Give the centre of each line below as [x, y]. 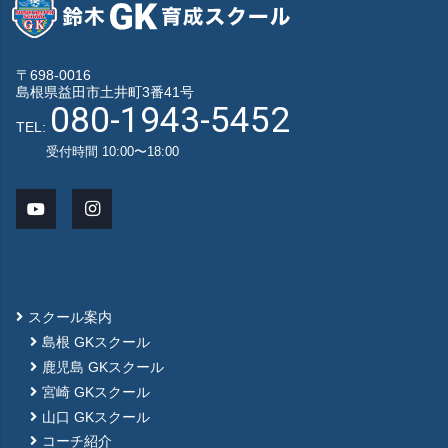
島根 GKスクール [96, 342]
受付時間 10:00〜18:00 [112, 152]
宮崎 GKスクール [96, 391]
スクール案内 [70, 317]
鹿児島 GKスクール [103, 367]
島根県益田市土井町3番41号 [105, 92]
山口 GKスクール [96, 416]
